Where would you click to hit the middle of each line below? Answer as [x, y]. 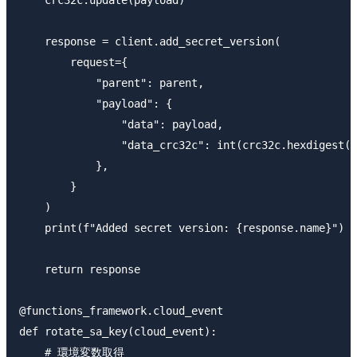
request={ [73, 62]
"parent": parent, [112, 82]
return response [80, 269]
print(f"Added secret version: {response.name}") [182, 228]
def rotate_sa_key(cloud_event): [118, 331]
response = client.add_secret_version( [150, 41]
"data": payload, [121, 124]
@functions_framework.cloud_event [121, 310]
